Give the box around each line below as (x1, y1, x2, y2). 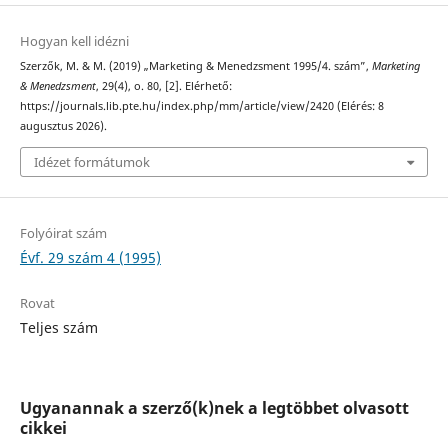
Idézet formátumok (33, 152, 150, 171)
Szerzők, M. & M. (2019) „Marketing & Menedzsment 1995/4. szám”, (19, 59, 372, 74)
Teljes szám (19, 317, 98, 337)
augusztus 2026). (19, 119, 107, 134)
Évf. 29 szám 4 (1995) (19, 247, 161, 267)
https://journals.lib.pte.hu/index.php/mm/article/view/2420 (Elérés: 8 (19, 99, 384, 114)
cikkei (19, 416, 67, 439)
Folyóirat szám (19, 223, 107, 242)
